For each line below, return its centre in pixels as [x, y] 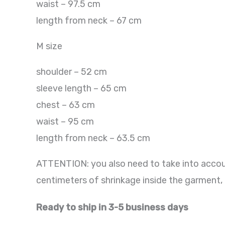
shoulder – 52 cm [72, 72]
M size [49, 46]
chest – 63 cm [66, 105]
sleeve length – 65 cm [81, 88]
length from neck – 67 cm [89, 20]
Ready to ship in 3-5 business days [112, 208]
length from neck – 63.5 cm [93, 138]
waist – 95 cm [65, 121]
